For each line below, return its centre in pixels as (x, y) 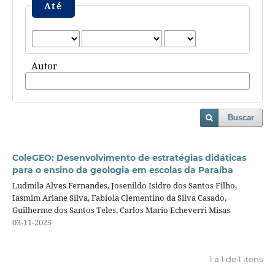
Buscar (241, 117)
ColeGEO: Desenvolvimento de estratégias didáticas (129, 157)
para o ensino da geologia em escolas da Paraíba (122, 170)
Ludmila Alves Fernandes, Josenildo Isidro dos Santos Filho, (124, 185)
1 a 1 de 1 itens (236, 259)
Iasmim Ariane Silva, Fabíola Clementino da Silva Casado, (119, 197)
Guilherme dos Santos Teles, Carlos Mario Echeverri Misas (121, 210)
